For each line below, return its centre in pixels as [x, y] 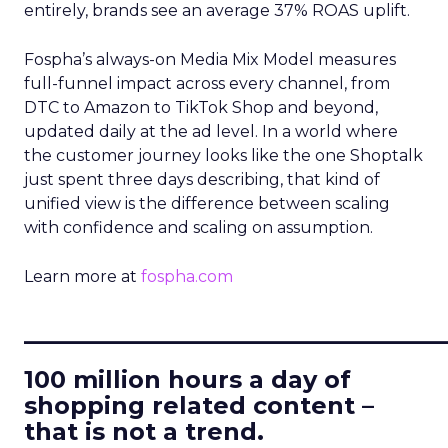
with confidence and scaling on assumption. [198, 227]
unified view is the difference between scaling [207, 203]
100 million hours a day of [187, 379]
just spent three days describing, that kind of [202, 179]
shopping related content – [199, 405]
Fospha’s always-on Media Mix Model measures [210, 59]
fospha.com [187, 276]
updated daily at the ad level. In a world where [211, 131]
